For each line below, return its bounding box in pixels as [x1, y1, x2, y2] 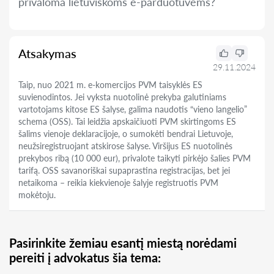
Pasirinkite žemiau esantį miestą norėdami [9, 235, 237, 250]
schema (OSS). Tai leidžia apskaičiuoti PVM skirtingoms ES [18, 116, 236, 127]
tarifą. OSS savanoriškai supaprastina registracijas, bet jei [18, 165, 230, 176]
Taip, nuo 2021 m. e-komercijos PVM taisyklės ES [18, 80, 202, 90]
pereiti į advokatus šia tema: [9, 250, 161, 265]
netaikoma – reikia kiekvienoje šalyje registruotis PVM [18, 177, 218, 188]
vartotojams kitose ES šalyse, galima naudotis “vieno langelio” [18, 104, 247, 114]
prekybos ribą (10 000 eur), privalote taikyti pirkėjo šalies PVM [18, 153, 251, 163]
